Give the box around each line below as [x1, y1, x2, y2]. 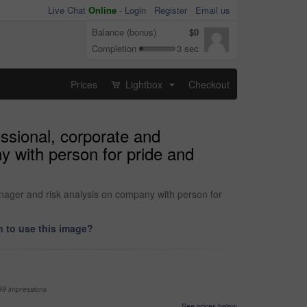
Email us [195, 3, 230, 16]
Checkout [188, 77, 230, 91]
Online [88, 3, 116, 16]
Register [154, 3, 187, 16]
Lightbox [123, 77, 165, 91]
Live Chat [48, 3, 88, 16]
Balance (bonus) [92, 25, 156, 38]
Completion [92, 42, 136, 55]
